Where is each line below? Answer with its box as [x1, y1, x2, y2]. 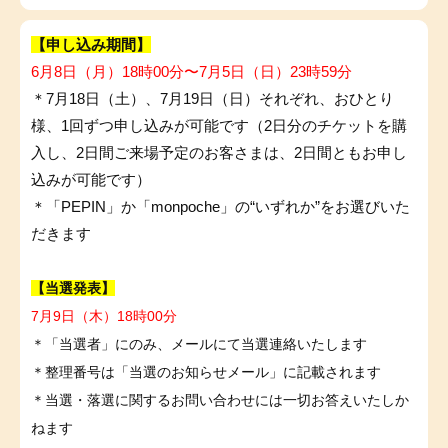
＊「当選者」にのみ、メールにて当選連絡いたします [31, 336, 367, 353]
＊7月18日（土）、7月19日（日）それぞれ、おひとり [31, 90, 394, 108]
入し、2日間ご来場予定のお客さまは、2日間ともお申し [31, 144, 407, 162]
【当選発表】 [31, 280, 115, 297]
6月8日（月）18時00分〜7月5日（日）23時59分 [31, 63, 352, 81]
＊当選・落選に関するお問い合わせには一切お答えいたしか [31, 392, 409, 409]
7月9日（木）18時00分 [31, 308, 177, 325]
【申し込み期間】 [31, 36, 151, 54]
